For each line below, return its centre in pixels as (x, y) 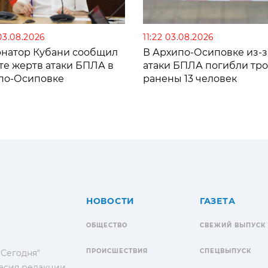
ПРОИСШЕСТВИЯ (117, 251)
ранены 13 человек (190, 78)
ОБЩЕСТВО (107, 225)
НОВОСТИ (110, 201)
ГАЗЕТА (218, 201)
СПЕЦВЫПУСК (226, 251)
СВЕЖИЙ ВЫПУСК (233, 225)
